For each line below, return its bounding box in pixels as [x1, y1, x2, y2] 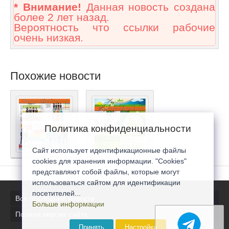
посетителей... [32, 189, 81, 197]
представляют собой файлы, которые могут [32, 168, 179, 176]
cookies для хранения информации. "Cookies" [32, 157, 187, 165]
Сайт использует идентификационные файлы [32, 146, 186, 154]
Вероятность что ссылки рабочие [14, 21, 215, 34]
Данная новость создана [81, 1, 215, 14]
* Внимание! [14, 1, 81, 14]
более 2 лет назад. [14, 11, 109, 24]
